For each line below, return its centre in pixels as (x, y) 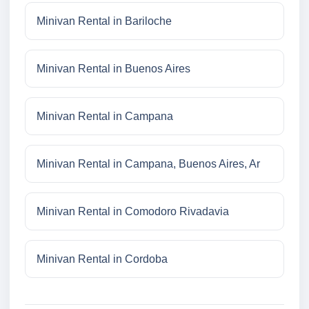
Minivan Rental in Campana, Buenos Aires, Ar (148, 164)
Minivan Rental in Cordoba (102, 259)
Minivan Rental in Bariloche (104, 21)
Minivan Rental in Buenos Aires (113, 69)
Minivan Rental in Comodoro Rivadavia (133, 212)
